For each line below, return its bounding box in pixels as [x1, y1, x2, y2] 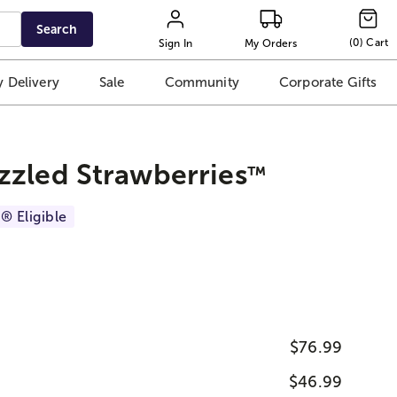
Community [164, 74, 239, 90]
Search [36, 22, 78, 36]
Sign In [158, 36, 193, 50]
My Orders [245, 36, 298, 50]
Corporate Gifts [278, 74, 378, 90]
